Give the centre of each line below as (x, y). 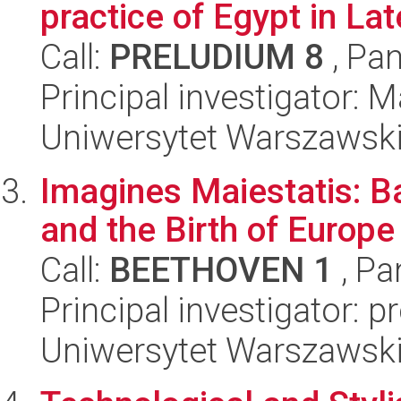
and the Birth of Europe (218, 230)
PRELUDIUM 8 (217, 57)
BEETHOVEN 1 (221, 270)
